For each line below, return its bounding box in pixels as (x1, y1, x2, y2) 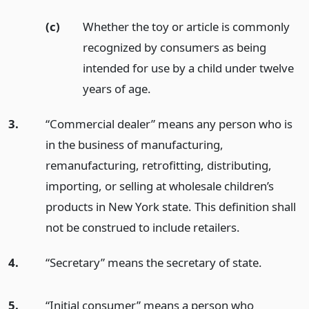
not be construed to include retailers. (45, 219, 240, 235)
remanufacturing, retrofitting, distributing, (45, 157, 272, 173)
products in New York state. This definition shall (45, 198, 296, 215)
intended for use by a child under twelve (82, 59, 294, 76)
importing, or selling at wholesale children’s (45, 177, 274, 194)
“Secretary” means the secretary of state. (45, 254, 262, 270)
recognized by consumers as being (82, 39, 266, 55)
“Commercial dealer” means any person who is (45, 115, 292, 132)
